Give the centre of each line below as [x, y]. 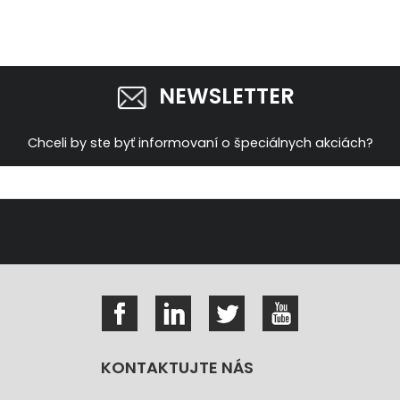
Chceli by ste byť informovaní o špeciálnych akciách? [200, 143]
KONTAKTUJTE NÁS [178, 367]
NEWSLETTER [227, 96]
